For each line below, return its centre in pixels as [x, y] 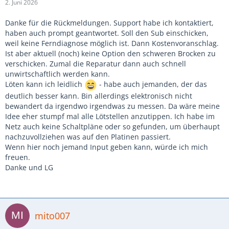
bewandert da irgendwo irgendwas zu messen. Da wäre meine [112, 106]
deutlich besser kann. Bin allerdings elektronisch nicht [99, 96]
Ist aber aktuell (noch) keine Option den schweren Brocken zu [110, 53]
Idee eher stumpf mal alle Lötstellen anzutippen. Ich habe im [110, 116]
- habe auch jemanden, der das [152, 84]
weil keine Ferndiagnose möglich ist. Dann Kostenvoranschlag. [112, 43]
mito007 [52, 215]
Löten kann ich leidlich [45, 84]
